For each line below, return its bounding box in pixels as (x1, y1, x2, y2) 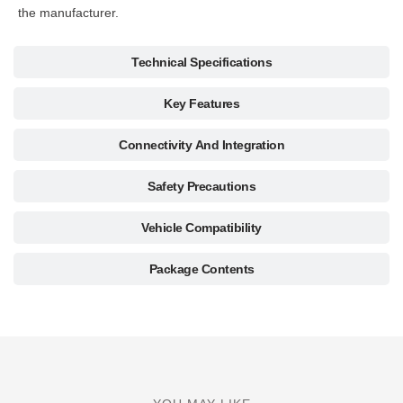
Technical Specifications (131, 55, 272, 69)
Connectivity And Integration (119, 138, 284, 152)
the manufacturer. (18, 5, 119, 20)
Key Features (164, 96, 239, 111)
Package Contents (148, 262, 255, 276)
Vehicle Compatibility (141, 220, 262, 235)
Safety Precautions (148, 179, 255, 193)
